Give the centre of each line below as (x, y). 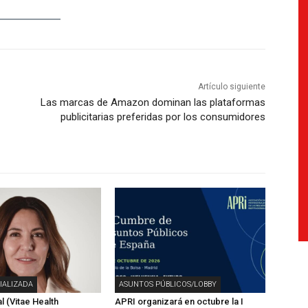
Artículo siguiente (231, 87)
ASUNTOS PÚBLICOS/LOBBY (168, 285)
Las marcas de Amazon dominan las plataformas (153, 103)
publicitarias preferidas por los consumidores (163, 117)
